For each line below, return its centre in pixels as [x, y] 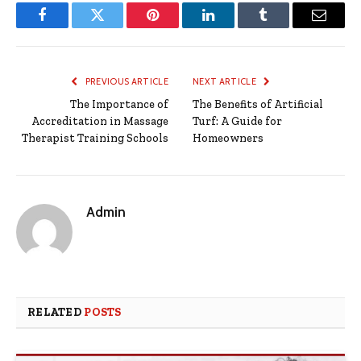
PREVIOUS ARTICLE [126, 82]
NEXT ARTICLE [226, 82]
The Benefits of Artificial [258, 105]
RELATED [56, 313]
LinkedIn [233, 27]
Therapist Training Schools [95, 139]
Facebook [69, 27]
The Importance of [119, 105]
